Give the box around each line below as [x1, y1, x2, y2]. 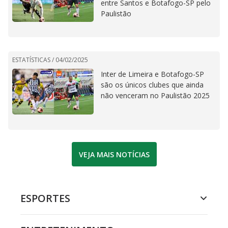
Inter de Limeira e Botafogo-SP [101, 69, 204, 79]
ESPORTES [20, 191, 70, 206]
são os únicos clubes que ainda [101, 80, 204, 90]
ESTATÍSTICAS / [12, 55, 55, 65]
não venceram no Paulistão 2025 [101, 91, 210, 101]
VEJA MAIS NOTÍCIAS [78, 149, 150, 159]
